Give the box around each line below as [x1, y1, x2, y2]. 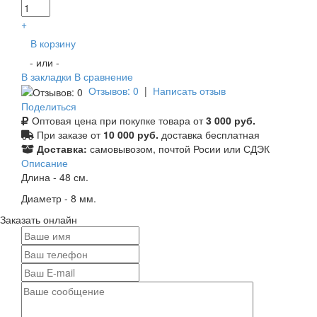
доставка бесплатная [158, 127, 260, 142]
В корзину [30, 36, 76, 50]
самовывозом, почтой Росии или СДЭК [87, 142, 270, 156]
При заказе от [34, 127, 103, 142]
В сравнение [74, 69, 133, 83]
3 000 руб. [206, 113, 255, 128]
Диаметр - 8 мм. [21, 191, 96, 206]
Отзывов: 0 [88, 83, 139, 98]
